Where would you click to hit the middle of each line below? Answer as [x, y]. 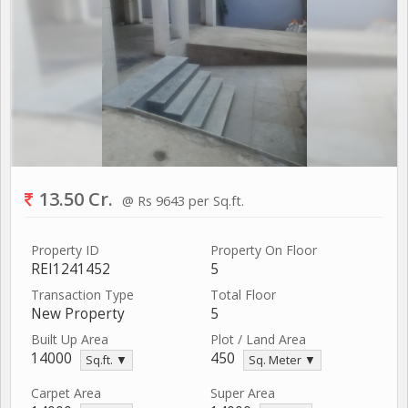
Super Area [243, 393]
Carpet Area [66, 393]
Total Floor [243, 294]
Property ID [65, 250]
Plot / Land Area [258, 339]
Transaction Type [82, 294]
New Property [78, 313]
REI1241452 [71, 269]
